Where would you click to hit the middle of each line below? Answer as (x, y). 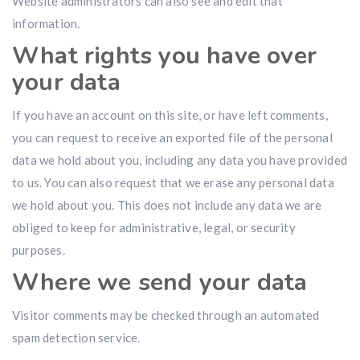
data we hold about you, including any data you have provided (180, 160)
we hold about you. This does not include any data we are (167, 205)
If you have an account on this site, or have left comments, (170, 115)
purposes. (39, 250)
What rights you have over (165, 56)
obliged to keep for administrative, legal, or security (154, 227)
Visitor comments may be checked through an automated (166, 315)
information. (46, 23)
